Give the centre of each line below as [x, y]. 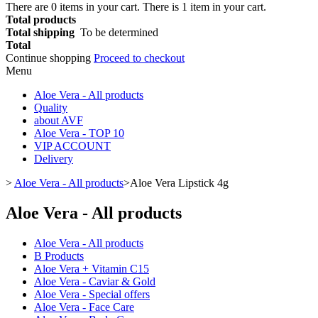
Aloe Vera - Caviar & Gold [95, 281]
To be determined [119, 32]
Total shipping [43, 32]
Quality [51, 108]
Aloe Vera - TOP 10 [79, 133]
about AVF [59, 120]
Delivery [54, 159]
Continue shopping [50, 58]
